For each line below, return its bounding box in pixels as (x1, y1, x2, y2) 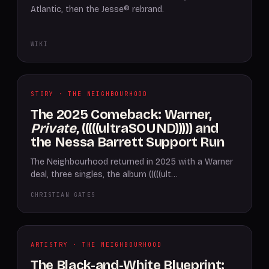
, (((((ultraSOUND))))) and (76, 121, 219, 136)
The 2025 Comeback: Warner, (31, 107, 212, 122)
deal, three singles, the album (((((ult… (31, 169, 178, 180)
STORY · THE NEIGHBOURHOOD (31, 90, 148, 98)
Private (31, 121, 76, 136)
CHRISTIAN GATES (31, 191, 95, 199)
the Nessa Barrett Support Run (31, 134, 225, 150)
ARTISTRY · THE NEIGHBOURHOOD (31, 241, 162, 249)
